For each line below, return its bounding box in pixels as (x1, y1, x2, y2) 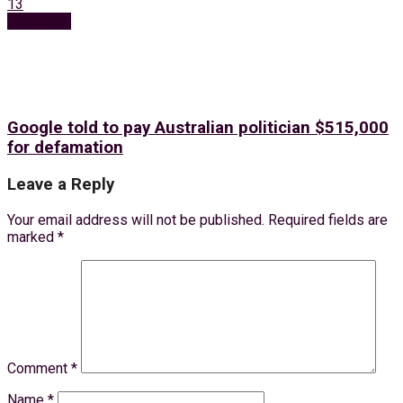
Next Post (7, 13, 71, 31)
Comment (7, 359, 71, 377)
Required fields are (268, 210, 388, 228)
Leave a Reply (7, 174, 114, 194)
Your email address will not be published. (7, 210, 264, 228)
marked (7, 228, 58, 246)
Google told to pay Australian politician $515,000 (7, 118, 389, 139)
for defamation (7, 138, 123, 158)
